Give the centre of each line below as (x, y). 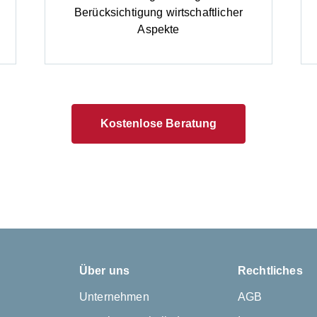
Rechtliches (270, 271)
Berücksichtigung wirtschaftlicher (158, 13)
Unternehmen (114, 297)
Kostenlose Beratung (158, 124)
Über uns (105, 271)
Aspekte (158, 30)
